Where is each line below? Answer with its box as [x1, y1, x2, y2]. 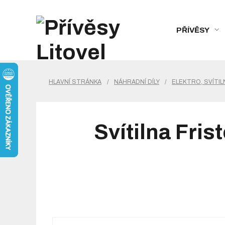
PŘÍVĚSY [176, 26, 209, 34]
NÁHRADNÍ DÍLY [114, 78, 159, 85]
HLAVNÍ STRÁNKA [49, 78, 101, 85]
